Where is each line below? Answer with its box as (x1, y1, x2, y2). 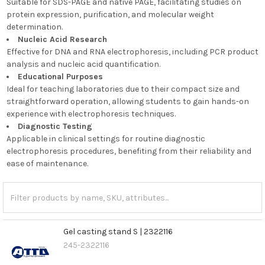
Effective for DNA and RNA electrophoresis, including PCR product (6, 46, 258, 57)
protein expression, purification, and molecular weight (6, 9, 214, 20)
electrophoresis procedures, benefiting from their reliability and (6, 146, 251, 156)
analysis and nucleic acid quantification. (6, 59, 160, 69)
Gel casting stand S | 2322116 (63, 226, 173, 237)
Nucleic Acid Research (17, 34, 107, 44)
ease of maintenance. (6, 158, 88, 169)
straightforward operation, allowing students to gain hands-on (6, 96, 249, 106)
